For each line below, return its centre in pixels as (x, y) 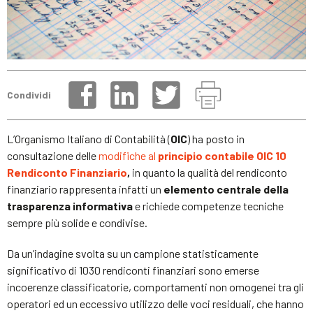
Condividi (29, 95)
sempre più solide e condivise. (77, 222)
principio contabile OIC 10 (222, 155)
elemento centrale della (226, 189)
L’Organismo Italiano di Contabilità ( (89, 138)
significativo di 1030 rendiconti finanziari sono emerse (133, 270)
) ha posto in (216, 138)
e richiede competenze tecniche (208, 205)
